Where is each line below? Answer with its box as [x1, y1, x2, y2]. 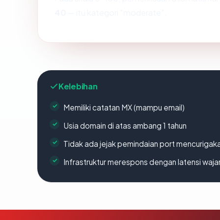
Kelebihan [58, 81, 98, 91]
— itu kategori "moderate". [66, 7, 167, 18]
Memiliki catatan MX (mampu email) [63, 102, 185, 112]
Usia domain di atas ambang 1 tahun [63, 120, 187, 130]
